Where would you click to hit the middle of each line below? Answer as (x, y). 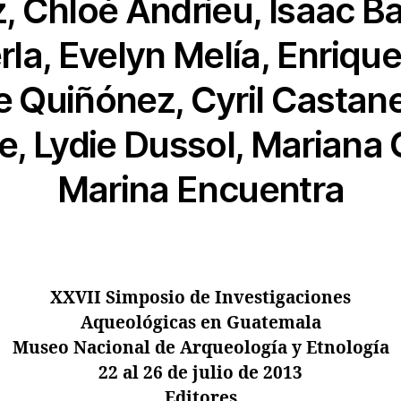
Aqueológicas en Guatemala (200, 323)
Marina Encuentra (200, 189)
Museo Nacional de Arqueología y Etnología (200, 348)
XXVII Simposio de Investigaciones (200, 298)
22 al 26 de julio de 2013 (200, 373)
